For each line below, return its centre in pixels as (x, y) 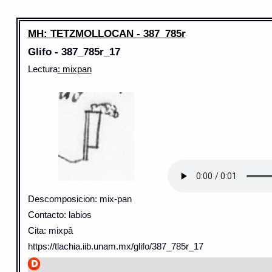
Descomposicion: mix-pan (80, 199)
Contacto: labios (59, 215)
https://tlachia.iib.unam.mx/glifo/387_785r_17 (115, 246)
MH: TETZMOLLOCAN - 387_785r (107, 34)
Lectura (42, 70)
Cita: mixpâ (50, 230)
